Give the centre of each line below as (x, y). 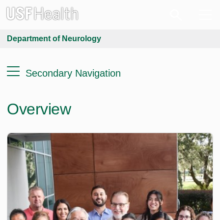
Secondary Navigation (73, 73)
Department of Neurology (54, 39)
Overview (39, 109)
